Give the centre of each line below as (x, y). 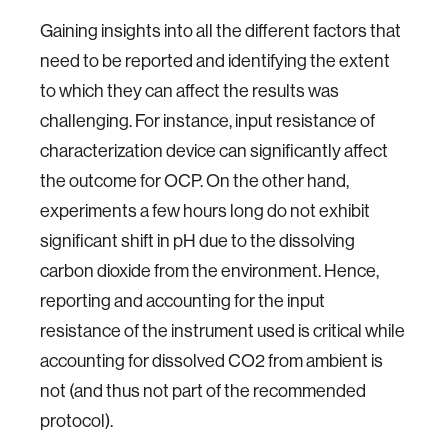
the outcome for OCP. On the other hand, (194, 180)
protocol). (76, 420)
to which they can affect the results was (189, 90)
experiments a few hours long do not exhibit (205, 210)
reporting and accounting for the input (182, 300)
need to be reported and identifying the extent (215, 60)
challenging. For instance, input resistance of (207, 120)
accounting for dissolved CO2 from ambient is (211, 360)
